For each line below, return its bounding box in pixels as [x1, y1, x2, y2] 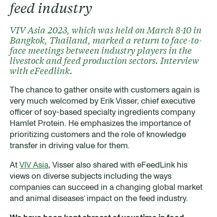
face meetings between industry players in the [10, 44, 192, 56]
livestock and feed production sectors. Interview [10, 54, 199, 66]
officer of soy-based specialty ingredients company [10, 106, 195, 117]
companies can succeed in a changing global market [10, 181, 202, 192]
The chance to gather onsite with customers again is [10, 84, 200, 95]
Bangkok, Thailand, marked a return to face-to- [10, 33, 202, 46]
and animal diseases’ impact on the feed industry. [10, 192, 188, 203]
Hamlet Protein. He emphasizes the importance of [10, 117, 191, 128]
